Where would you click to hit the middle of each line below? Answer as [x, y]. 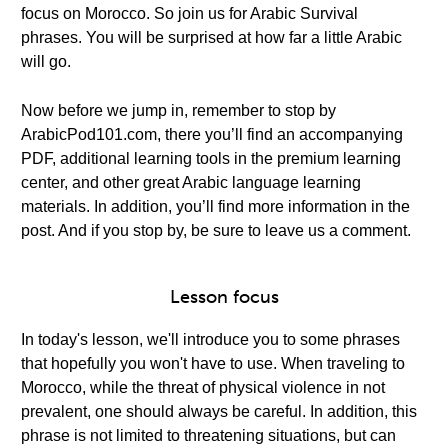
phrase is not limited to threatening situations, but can [208, 435]
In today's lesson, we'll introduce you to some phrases [210, 339]
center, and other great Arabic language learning [191, 182]
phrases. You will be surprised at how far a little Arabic [211, 37]
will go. [46, 61]
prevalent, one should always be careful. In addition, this [219, 411]
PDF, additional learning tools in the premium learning [211, 158]
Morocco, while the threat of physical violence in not [203, 387]
